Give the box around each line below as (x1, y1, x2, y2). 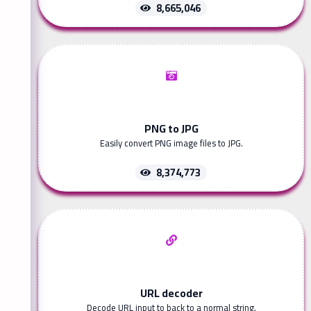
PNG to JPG (144, 117, 199, 139)
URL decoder (140, 282, 203, 303)
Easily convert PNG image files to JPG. (99, 134, 243, 151)
